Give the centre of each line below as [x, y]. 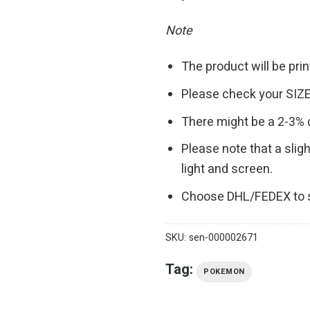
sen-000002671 [224, 237]
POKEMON [224, 271]
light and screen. [227, 170]
